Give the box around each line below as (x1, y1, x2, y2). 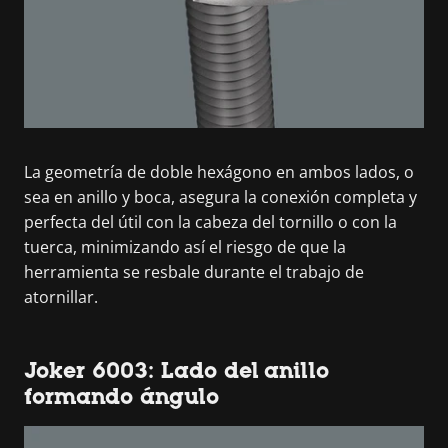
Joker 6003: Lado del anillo (24, 358, 329, 383)
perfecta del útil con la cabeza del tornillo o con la (24, 211, 397, 233)
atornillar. (24, 286, 98, 308)
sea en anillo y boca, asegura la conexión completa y (24, 186, 417, 208)
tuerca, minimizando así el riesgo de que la (24, 236, 346, 258)
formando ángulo (24, 384, 219, 409)
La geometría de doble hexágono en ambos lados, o (24, 161, 414, 183)
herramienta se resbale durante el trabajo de (24, 261, 364, 283)
